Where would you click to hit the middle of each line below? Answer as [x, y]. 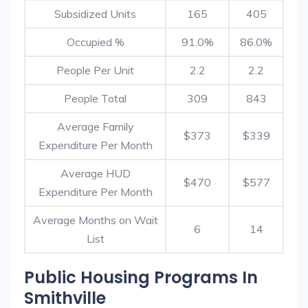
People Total [95, 98]
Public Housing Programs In [141, 277]
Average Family [95, 126]
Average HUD [95, 173]
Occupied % [95, 42]
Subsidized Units [95, 14]
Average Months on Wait [95, 220]
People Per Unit [95, 70]
